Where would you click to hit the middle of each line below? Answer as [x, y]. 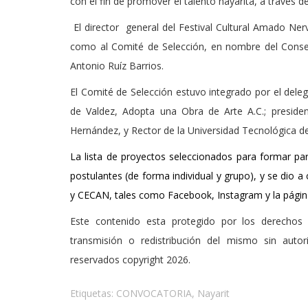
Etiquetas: [93, 293]
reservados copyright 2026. [130, 260]
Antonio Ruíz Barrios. [117, 66]
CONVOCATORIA [154, 293]
